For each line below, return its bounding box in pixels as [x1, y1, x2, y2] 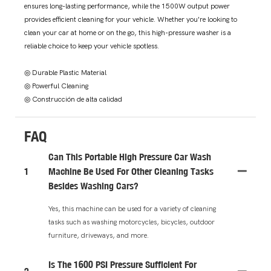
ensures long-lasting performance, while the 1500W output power [24, 2, 230, 11]
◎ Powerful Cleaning [24, 82, 88, 91]
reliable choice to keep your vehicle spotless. [24, 42, 159, 51]
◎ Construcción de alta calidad [24, 95, 122, 104]
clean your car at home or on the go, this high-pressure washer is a [24, 28, 231, 38]
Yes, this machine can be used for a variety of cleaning [48, 204, 216, 213]
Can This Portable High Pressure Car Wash [48, 150, 211, 163]
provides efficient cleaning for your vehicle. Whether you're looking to [24, 15, 237, 24]
